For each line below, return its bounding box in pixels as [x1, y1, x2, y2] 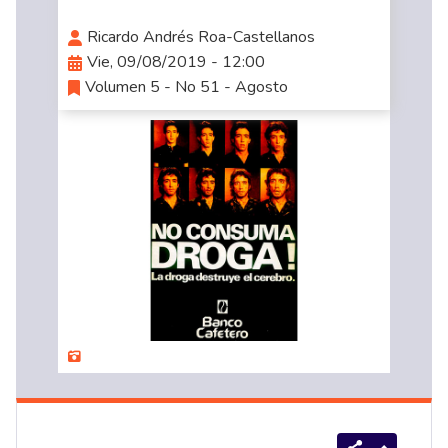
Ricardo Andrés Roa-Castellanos [86, 26, 315, 49]
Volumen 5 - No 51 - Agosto [84, 76, 288, 99]
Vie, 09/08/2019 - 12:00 [86, 51, 265, 74]
